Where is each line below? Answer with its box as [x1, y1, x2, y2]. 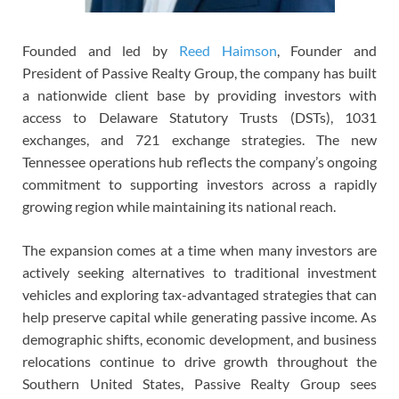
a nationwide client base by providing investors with [22, 85, 377, 103]
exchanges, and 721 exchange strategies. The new [22, 130, 377, 148]
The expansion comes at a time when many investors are [22, 240, 377, 258]
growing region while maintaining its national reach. [22, 197, 336, 215]
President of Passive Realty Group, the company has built [22, 63, 377, 81]
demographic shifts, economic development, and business [22, 330, 377, 347]
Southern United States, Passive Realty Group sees [22, 374, 377, 392]
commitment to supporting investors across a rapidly [22, 175, 377, 192]
